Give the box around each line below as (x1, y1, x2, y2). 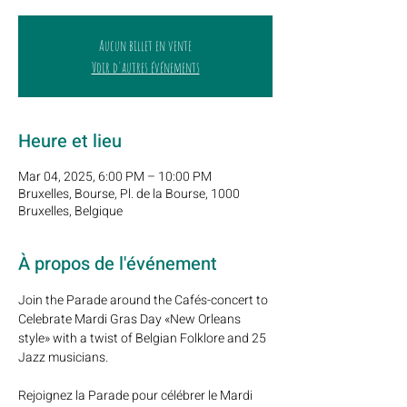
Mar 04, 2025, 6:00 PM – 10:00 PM (18, 167, 212, 186)
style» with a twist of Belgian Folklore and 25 (18, 329, 269, 348)
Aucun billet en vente (99, 36, 192, 55)
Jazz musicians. (18, 348, 108, 367)
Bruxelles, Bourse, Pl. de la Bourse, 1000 (18, 184, 240, 203)
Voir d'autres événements (91, 58, 200, 76)
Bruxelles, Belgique (18, 202, 123, 221)
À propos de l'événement (18, 251, 217, 277)
